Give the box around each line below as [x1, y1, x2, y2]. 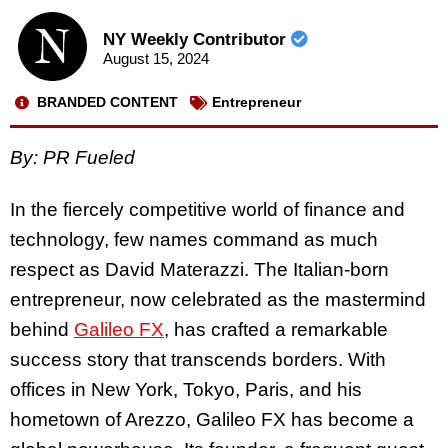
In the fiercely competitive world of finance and [10, 199, 405, 221]
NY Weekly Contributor [102, 30, 291, 50]
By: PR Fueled [10, 146, 135, 168]
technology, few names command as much [10, 229, 378, 251]
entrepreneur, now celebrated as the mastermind [10, 289, 426, 311]
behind [10, 319, 69, 341]
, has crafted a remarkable [164, 319, 388, 341]
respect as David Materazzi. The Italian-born [10, 259, 389, 281]
